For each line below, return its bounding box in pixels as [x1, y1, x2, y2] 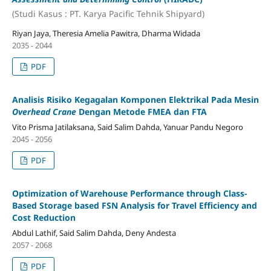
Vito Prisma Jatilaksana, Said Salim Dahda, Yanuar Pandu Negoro [11, 121, 243, 132]
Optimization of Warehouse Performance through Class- [11, 187, 247, 199]
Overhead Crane [11, 105, 76, 117]
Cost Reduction [11, 211, 76, 223]
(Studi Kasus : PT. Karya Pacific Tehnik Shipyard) [11, 7, 204, 19]
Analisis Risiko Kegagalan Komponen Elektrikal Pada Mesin [11, 93, 259, 105]
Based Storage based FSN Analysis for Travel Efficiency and [11, 199, 257, 211]
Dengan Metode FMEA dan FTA [76, 105, 207, 117]
